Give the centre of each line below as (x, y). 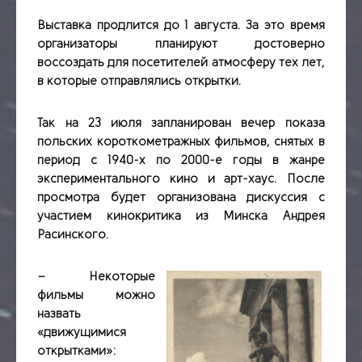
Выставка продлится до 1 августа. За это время (181, 25)
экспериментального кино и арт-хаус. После (181, 179)
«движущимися (82, 333)
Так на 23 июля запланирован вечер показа (181, 123)
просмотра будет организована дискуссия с (181, 198)
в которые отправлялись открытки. (140, 81)
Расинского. (74, 235)
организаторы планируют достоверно (181, 44)
